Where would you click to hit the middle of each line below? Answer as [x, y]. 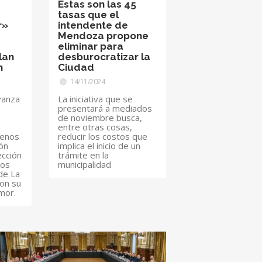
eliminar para [91, 46]
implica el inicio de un [99, 146]
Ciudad [76, 68]
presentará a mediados [105, 108]
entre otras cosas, [95, 127]
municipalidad [85, 165]
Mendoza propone [104, 36]
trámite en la [84, 155]
